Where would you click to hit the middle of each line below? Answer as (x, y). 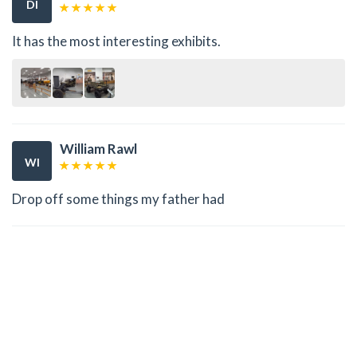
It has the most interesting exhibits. (116, 41)
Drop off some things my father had (118, 198)
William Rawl (98, 149)
